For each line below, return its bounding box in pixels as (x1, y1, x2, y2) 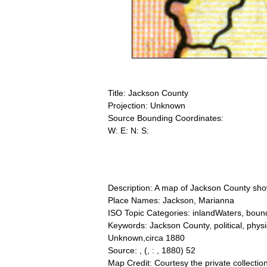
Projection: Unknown (108, 101, 185, 111)
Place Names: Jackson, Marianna (108, 195, 234, 206)
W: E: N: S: (108, 126, 149, 136)
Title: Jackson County (108, 88, 188, 98)
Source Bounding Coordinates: (108, 113, 223, 123)
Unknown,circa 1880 (108, 233, 185, 243)
